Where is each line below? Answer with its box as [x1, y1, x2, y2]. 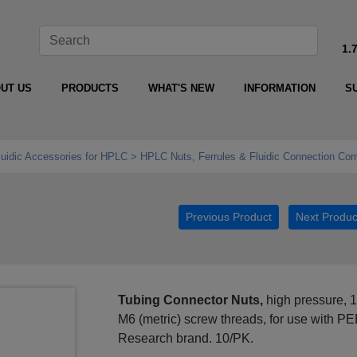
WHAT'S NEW [147, 82, 214, 95]
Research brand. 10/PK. [117, 331, 253, 346]
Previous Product [186, 210, 272, 224]
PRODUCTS [61, 82, 119, 95]
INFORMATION [243, 82, 316, 95]
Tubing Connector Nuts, [117, 293, 263, 308]
